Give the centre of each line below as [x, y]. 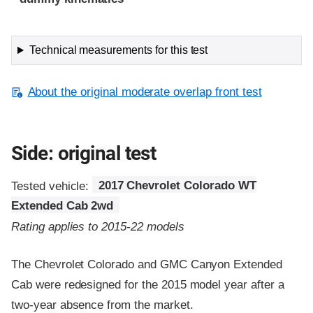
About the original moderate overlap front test [145, 92]
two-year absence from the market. [102, 305]
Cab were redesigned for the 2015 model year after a [148, 284]
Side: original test [84, 154]
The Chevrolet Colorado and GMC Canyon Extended [147, 264]
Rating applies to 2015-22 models [98, 226]
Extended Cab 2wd [63, 206]
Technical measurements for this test [118, 50]
